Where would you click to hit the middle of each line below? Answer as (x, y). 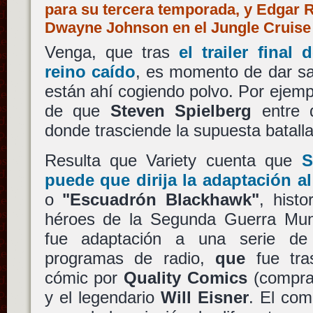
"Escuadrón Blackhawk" (161, 200)
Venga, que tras (112, 52)
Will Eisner (204, 298)
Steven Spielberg (181, 111)
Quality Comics (185, 278)
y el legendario (102, 298)
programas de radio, (130, 259)
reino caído (90, 72)
